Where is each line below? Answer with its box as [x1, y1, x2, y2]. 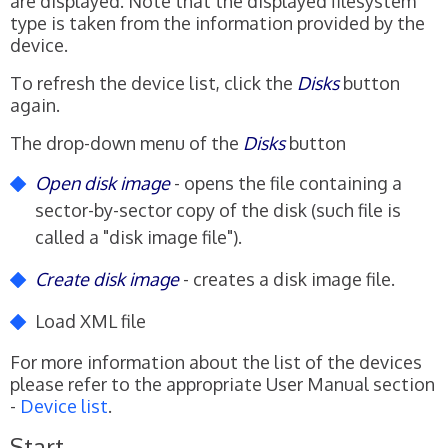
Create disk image [35, 267, 179, 290]
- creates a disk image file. [179, 267, 395, 290]
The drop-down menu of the [10, 131, 243, 154]
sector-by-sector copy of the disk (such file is [35, 198, 401, 221]
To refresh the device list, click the [10, 71, 297, 94]
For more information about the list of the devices [10, 350, 422, 373]
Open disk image [35, 171, 170, 194]
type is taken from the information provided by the [10, 11, 425, 34]
